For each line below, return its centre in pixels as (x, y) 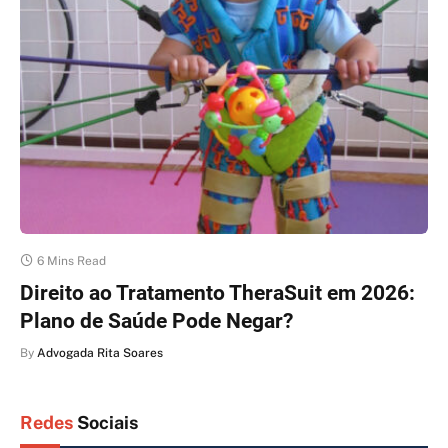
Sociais (105, 422)
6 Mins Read (71, 260)
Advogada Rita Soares (100, 352)
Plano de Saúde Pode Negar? (156, 320)
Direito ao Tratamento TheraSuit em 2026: (217, 292)
